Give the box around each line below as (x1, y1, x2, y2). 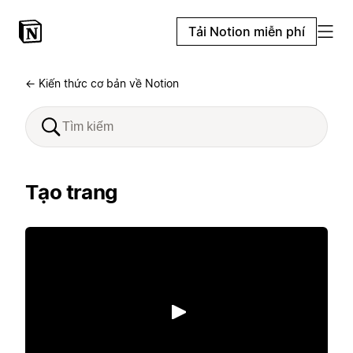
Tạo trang (25, 180, 117, 204)
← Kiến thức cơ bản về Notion (25, 76, 179, 90)
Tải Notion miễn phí (188, 24, 305, 39)
